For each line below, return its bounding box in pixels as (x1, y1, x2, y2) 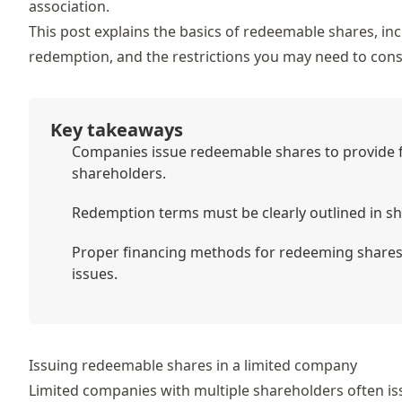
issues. (72, 263, 118, 284)
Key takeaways (50, 117, 183, 142)
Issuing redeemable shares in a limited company (29, 354, 357, 375)
